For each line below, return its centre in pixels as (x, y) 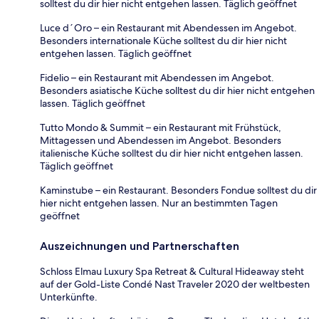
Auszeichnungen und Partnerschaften (140, 246)
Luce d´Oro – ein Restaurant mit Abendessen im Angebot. (168, 27)
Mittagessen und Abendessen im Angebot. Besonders (161, 140)
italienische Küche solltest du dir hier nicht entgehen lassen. (172, 153)
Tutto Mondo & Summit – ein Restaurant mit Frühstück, (161, 127)
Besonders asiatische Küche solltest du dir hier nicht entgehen (177, 90)
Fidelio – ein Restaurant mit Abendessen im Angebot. (157, 77)
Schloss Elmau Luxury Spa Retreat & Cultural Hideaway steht (172, 271)
